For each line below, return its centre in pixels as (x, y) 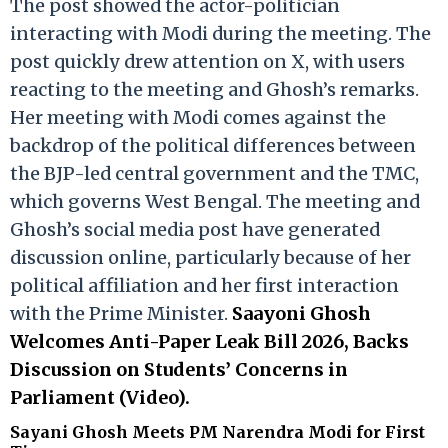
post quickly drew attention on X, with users (207, 61)
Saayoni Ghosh (301, 313)
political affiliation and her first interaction (204, 285)
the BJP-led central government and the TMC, (214, 173)
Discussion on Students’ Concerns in (179, 369)
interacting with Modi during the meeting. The (220, 33)
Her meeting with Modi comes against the (198, 117)
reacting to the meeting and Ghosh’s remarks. (216, 89)
